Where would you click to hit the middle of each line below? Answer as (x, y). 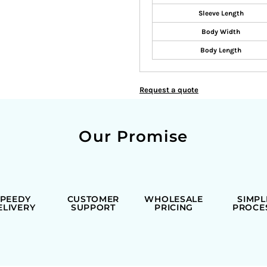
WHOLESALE (174, 199)
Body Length (221, 50)
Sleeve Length (221, 13)
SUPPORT (93, 207)
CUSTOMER (93, 199)
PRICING (174, 207)
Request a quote (169, 90)
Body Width (221, 32)
